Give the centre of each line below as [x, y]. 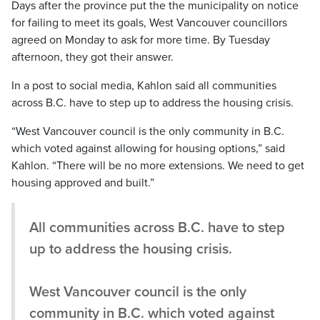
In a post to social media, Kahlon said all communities [144, 86]
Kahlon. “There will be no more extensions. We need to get [158, 166]
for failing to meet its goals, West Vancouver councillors [149, 23]
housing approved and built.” [83, 183]
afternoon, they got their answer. [92, 57]
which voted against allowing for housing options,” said [148, 149]
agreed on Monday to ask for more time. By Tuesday [141, 40]
